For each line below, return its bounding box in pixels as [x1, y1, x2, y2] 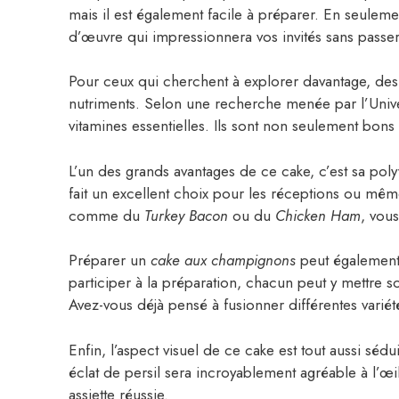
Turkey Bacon [144, 204, 228, 226]
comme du [69, 204, 144, 226]
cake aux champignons [151, 249, 296, 272]
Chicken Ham [275, 204, 361, 226]
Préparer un [69, 249, 151, 272]
